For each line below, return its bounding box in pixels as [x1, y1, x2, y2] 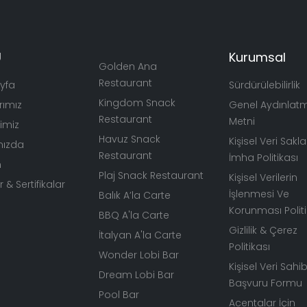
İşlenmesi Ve [229, 187, 289, 201]
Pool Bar [99, 288, 139, 302]
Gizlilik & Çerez [229, 223, 297, 237]
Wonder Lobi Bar [99, 248, 179, 262]
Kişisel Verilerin [229, 171, 297, 184]
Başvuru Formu [229, 276, 302, 290]
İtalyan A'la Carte [99, 228, 182, 242]
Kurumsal [229, 49, 286, 66]
